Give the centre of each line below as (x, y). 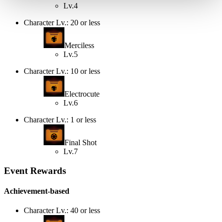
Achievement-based (37, 191)
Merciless (79, 46)
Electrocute (82, 94)
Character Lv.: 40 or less (62, 211)
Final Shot (81, 143)
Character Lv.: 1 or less (60, 120)
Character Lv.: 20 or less (62, 23)
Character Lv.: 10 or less (62, 71)
